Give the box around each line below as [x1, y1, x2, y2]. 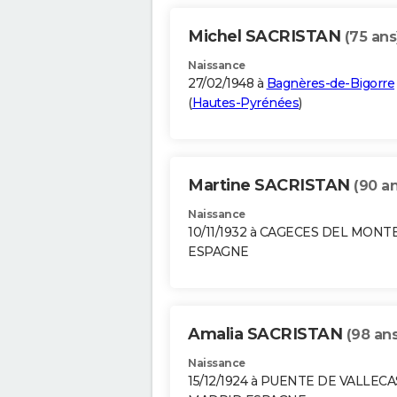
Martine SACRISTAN [188, 175, 354, 196]
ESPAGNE [188, 244, 249, 261]
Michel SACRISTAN [188, 27, 345, 47]
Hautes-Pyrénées [191, 95, 299, 112]
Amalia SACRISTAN [188, 324, 346, 345]
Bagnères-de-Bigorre [266, 75, 394, 92]
